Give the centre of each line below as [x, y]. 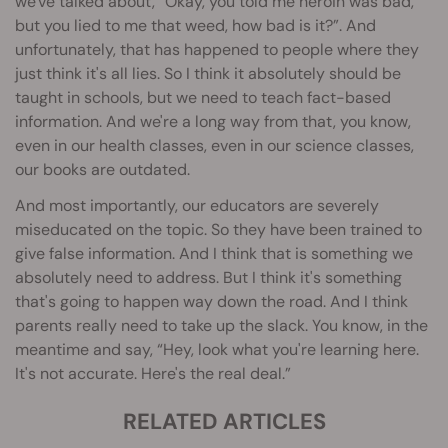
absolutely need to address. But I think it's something [208, 277]
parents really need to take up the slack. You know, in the [221, 325]
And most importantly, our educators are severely [197, 205]
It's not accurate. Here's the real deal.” [153, 373]
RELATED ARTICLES [224, 421]
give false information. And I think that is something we [214, 253]
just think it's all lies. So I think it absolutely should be [208, 73]
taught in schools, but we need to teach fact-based [203, 97]
